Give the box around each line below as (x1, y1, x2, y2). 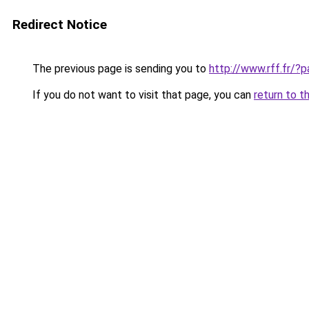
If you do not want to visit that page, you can (30, 88, 254, 101)
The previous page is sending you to (30, 62, 209, 75)
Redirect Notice (12, 17, 107, 32)
